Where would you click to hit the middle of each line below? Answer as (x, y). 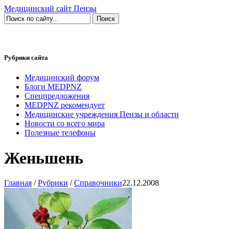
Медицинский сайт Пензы (50, 8)
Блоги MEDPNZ (53, 87)
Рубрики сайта (26, 58)
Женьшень (44, 158)
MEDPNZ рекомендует (65, 105)
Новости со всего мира (65, 124)
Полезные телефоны (60, 133)
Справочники (98, 183)
